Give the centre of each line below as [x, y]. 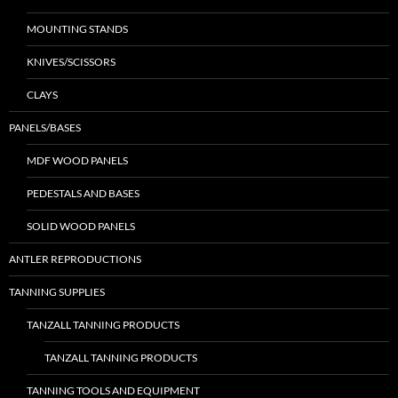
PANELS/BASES [45, 128]
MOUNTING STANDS [77, 29]
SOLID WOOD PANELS [81, 227]
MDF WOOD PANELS [77, 161]
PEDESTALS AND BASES [83, 194]
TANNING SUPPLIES [57, 292]
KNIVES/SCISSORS [71, 62]
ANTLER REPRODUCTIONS [75, 259]
